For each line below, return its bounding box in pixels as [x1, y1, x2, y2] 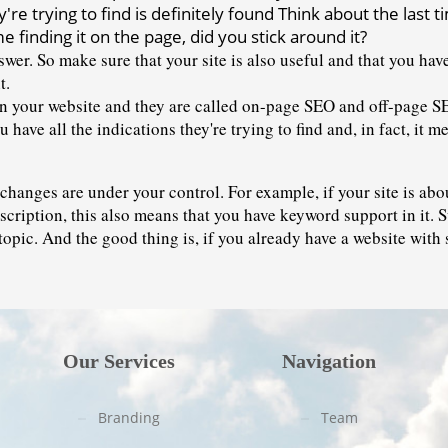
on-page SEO [242, 94, 335, 117]
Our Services [63, 350, 175, 372]
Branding [98, 408, 160, 427]
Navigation [282, 350, 376, 372]
